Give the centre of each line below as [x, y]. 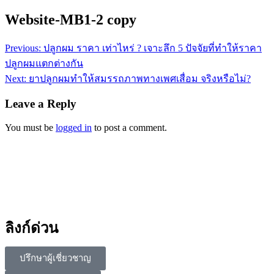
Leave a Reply [41, 104]
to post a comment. [129, 127]
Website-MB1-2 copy [71, 19]
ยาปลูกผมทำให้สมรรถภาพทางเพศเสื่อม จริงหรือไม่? [140, 78]
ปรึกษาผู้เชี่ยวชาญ [55, 258]
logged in [74, 127]
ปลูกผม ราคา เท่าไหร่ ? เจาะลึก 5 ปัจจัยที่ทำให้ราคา [153, 48]
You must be [30, 127]
